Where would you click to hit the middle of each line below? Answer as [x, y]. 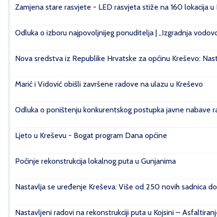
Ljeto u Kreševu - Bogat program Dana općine [91, 135]
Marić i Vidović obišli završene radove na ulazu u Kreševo [109, 84]
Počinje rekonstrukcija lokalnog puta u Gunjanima [95, 161]
